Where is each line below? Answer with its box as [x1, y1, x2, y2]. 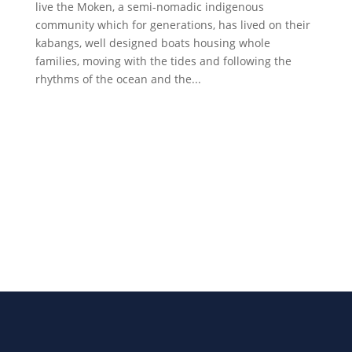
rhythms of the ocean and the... [35, 71, 201, 86]
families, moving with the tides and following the [35, 53, 291, 68]
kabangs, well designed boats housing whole [35, 35, 270, 50]
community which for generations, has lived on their [35, 17, 310, 32]
